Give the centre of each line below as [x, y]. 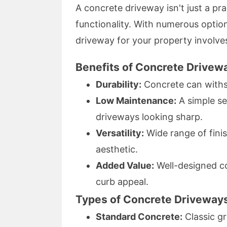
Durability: [119, 84]
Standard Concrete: [139, 216]
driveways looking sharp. [149, 117]
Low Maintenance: [136, 100]
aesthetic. [117, 149]
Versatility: [120, 133]
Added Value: [125, 165]
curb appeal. [122, 181]
